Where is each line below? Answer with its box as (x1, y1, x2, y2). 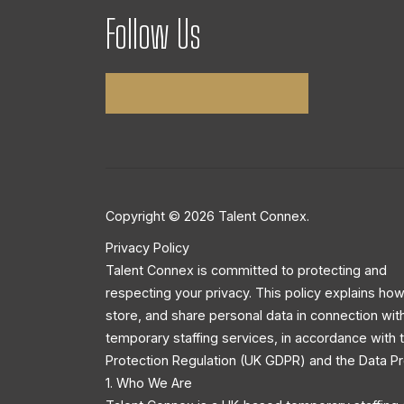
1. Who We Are (106, 374, 192, 390)
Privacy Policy (106, 239, 189, 255)
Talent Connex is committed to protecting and (106, 262, 387, 278)
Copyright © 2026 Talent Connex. (106, 207, 309, 224)
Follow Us (106, 9, 201, 57)
